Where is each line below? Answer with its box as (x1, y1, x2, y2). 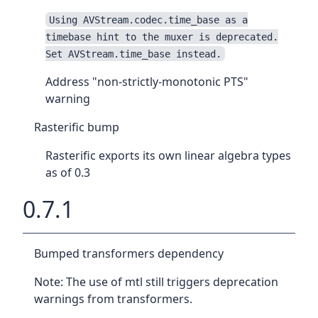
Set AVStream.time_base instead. (45, 48, 221, 60)
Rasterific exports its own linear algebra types (45, 147, 291, 163)
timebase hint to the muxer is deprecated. (45, 31, 278, 43)
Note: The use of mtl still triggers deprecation (34, 274, 278, 290)
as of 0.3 (45, 164, 90, 180)
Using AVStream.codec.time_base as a (49, 13, 248, 26)
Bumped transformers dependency (34, 246, 224, 262)
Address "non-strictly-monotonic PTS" (45, 73, 248, 89)
